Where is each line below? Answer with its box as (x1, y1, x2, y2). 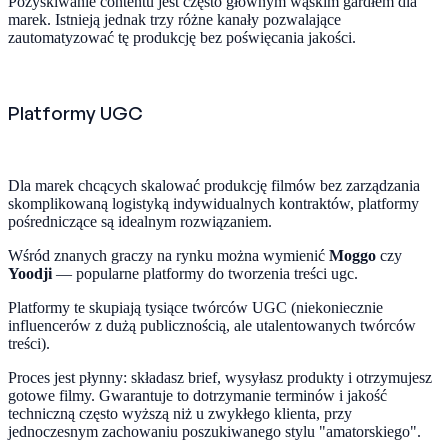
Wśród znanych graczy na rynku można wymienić (8, 247, 329, 265)
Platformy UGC (8, 100, 143, 124)
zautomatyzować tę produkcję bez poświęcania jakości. (8, 28, 356, 46)
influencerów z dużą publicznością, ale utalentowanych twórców (8, 317, 416, 335)
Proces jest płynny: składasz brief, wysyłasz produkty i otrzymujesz (8, 369, 432, 387)
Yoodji (8, 265, 52, 283)
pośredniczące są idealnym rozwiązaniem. (8, 213, 272, 231)
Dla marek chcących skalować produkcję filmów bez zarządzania (8, 177, 420, 195)
